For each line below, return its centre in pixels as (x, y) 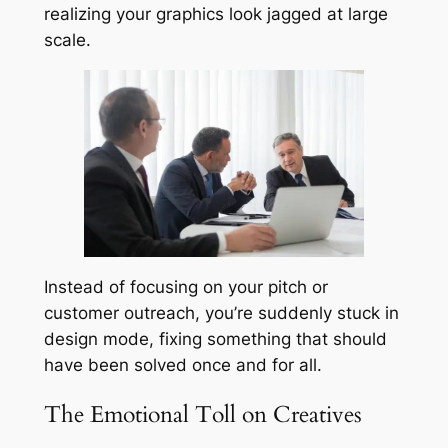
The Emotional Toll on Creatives (202, 414)
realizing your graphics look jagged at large (215, 13)
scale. (67, 39)
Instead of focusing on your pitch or (185, 286)
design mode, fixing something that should (215, 338)
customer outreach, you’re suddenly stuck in (221, 312)
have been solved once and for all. (182, 364)
